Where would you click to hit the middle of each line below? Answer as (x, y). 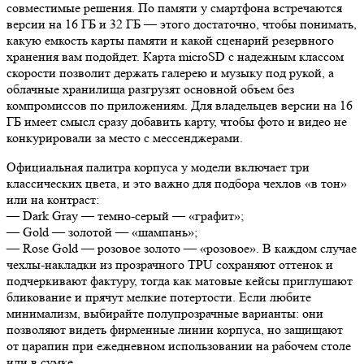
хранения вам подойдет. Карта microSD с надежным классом (175, 57)
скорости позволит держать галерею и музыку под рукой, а (170, 73)
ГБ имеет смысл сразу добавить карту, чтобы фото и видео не (177, 122)
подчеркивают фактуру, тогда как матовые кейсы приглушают (180, 281)
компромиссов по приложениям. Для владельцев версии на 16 (180, 106)
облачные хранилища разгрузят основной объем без (150, 89)
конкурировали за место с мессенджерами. (125, 138)
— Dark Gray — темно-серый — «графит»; (125, 216)
